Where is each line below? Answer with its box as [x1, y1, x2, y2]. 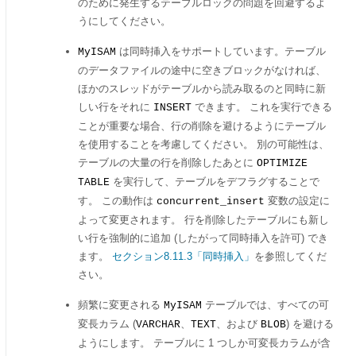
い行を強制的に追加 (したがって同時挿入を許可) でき [78, 232, 328, 244]
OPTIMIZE [257, 157, 308, 169]
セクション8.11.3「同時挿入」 [112, 250, 254, 262]
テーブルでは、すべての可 [202, 299, 329, 311]
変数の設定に [265, 195, 330, 207]
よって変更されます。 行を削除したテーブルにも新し [78, 214, 329, 226]
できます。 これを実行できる [192, 101, 332, 113]
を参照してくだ [254, 250, 327, 262]
